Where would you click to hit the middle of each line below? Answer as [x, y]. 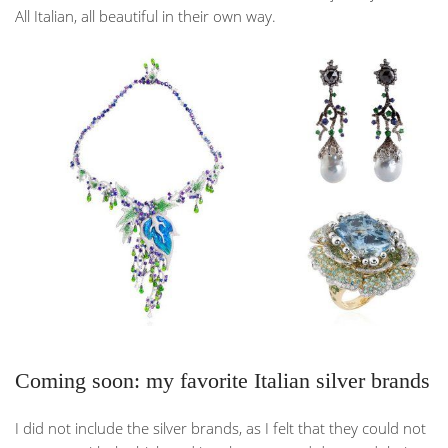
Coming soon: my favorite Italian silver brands [222, 381]
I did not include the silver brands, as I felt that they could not [220, 428]
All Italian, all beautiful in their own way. [145, 15]
